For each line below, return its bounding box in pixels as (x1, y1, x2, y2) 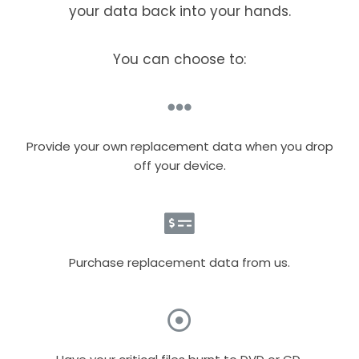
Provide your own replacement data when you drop (26, 138, 333, 155)
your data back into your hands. (68, 2, 291, 22)
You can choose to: (113, 50, 246, 70)
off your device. (133, 157, 226, 175)
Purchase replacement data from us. (69, 254, 290, 272)
